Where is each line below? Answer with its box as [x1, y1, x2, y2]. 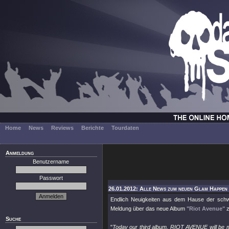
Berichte [81, 125, 104, 131]
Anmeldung [6, 150, 34, 156]
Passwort [39, 175, 63, 181]
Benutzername [33, 158, 70, 165]
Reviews [51, 125, 74, 131]
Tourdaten [111, 125, 139, 131]
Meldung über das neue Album [110, 205, 187, 212]
